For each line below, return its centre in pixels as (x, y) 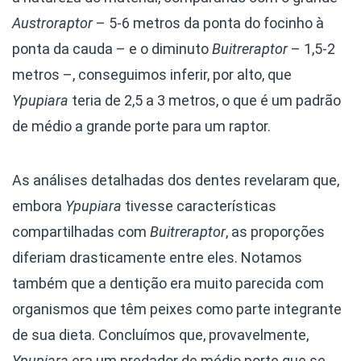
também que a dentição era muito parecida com (168, 284)
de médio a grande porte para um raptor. (141, 127)
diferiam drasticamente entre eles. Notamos (157, 258)
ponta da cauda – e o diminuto (112, 49)
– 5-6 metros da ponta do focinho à (208, 23)
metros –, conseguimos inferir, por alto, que (152, 75)
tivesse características (199, 206)
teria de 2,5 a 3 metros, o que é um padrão (205, 101)
